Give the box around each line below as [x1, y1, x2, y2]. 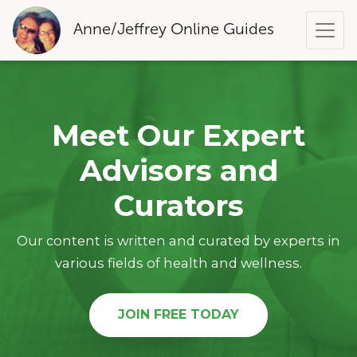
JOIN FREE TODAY [118, 307, 239, 323]
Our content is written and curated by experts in [17, 233, 340, 249]
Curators [113, 187, 244, 223]
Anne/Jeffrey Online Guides [73, 19, 274, 38]
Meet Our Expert [52, 117, 305, 153]
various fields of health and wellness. [55, 255, 302, 271]
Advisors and [79, 152, 278, 188]
